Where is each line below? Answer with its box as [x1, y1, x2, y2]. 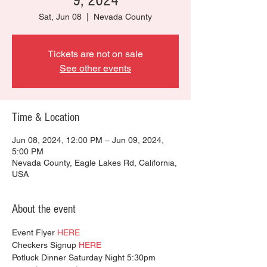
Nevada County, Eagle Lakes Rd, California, [12, 158, 177, 167]
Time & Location [12, 111, 79, 124]
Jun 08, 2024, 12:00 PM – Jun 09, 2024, [12, 135, 164, 145]
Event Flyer [12, 228, 57, 237]
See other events [60, 63, 131, 74]
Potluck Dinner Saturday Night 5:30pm [12, 253, 156, 262]
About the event [12, 203, 76, 216]
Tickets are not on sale [48, 48, 143, 60]
